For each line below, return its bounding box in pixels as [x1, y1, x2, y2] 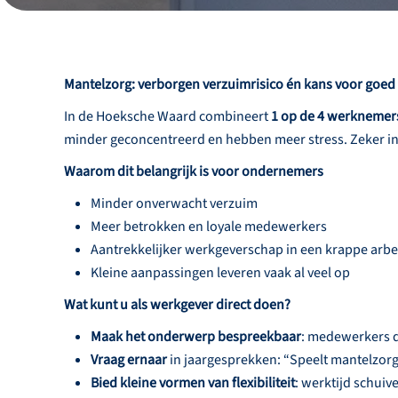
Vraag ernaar [91, 350, 167, 370]
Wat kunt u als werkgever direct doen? [64, 295, 291, 315]
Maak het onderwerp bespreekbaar [91, 327, 301, 347]
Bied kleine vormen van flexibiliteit [91, 373, 295, 394]
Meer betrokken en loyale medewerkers [91, 217, 327, 237]
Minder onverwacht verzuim [91, 194, 258, 214]
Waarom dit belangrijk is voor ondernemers [64, 162, 323, 182]
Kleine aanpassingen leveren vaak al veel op [91, 263, 350, 283]
